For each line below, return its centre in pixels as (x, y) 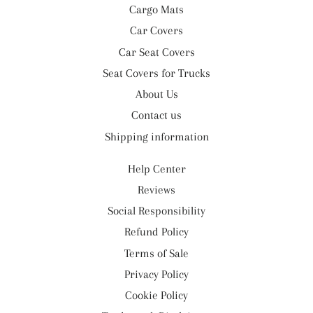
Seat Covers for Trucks (156, 73)
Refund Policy (156, 232)
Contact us (156, 115)
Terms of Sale (156, 253)
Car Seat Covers (156, 52)
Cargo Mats (156, 10)
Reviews (156, 189)
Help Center (156, 168)
